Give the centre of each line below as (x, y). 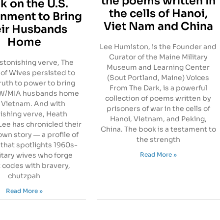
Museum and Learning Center (158, 67)
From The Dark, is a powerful (158, 88)
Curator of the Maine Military (158, 57)
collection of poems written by (158, 98)
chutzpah (24, 176)
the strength (158, 139)
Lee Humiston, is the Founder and (158, 46)
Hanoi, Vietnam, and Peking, (158, 119)
